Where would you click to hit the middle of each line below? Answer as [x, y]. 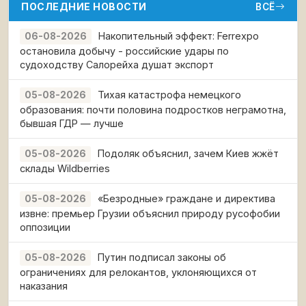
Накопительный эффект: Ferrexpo [179, 36]
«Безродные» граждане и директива [186, 198]
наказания [44, 286]
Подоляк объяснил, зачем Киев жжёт [188, 153]
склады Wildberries [65, 168]
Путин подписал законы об [162, 257]
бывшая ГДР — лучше [72, 123]
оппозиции [45, 227]
